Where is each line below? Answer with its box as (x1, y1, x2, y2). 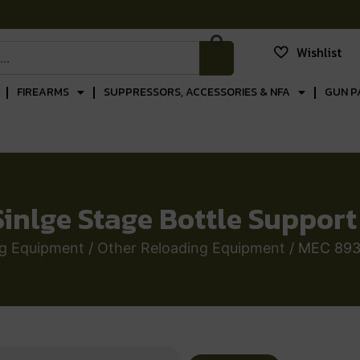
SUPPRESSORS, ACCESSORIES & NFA (103, 84, 290, 100)
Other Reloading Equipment (97, 239, 285, 256)
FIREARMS (16, 84, 69, 100)
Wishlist (296, 43, 342, 62)
